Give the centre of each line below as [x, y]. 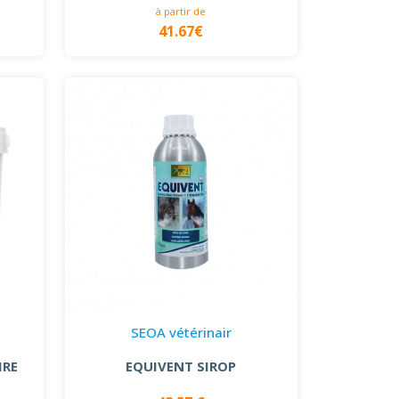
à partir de [181, 11]
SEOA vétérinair [181, 332]
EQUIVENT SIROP [181, 366]
